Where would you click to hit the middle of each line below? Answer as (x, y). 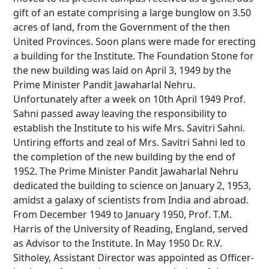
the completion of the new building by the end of (124, 156)
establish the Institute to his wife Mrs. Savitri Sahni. (129, 128)
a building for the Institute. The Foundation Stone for (134, 56)
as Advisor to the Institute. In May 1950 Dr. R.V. (118, 243)
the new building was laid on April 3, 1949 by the (122, 70)
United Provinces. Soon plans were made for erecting (134, 41)
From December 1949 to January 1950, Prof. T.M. (122, 214)
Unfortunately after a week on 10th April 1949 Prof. (129, 99)
